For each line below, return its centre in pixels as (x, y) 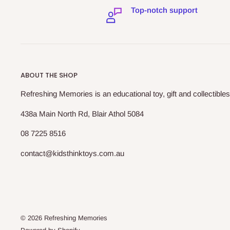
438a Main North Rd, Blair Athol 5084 (82, 113)
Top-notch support (164, 10)
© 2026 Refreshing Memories (64, 218)
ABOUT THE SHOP (49, 75)
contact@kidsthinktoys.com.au (72, 153)
